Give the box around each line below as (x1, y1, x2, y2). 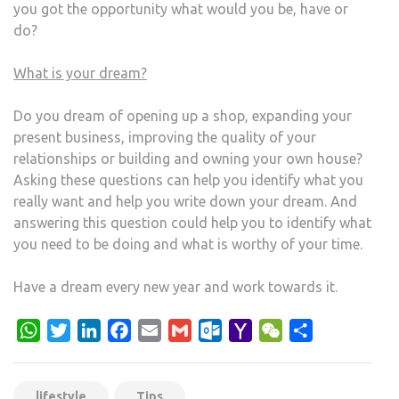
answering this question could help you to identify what (13, 215, 371, 231)
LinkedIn (101, 322, 154, 338)
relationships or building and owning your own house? (13, 151, 362, 167)
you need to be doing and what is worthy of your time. (13, 236, 362, 252)
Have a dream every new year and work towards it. (13, 279, 338, 295)
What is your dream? (13, 65, 147, 81)
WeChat (282, 322, 333, 338)
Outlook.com (222, 322, 305, 338)
